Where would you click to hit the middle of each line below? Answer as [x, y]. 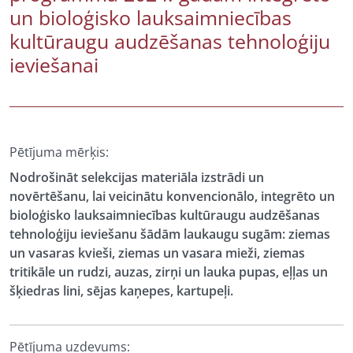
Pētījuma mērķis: [59, 152]
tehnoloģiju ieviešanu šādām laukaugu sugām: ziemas [170, 234]
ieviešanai [54, 65]
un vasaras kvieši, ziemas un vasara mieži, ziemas [157, 253]
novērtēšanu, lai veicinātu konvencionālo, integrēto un [172, 196]
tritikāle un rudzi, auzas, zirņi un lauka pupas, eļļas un [169, 272]
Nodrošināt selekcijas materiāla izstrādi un [137, 177]
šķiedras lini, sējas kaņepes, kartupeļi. [121, 291]
